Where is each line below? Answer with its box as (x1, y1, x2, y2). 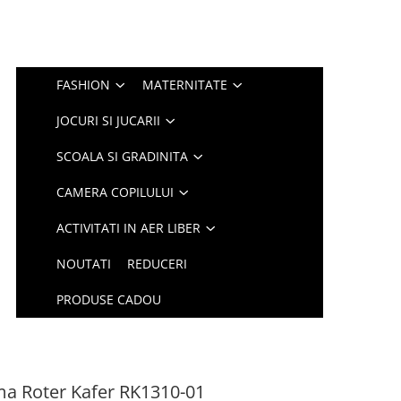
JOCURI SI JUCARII (56, 112, 161, 129)
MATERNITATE (142, 76, 228, 93)
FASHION (56, 76, 111, 93)
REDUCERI (127, 255, 188, 272)
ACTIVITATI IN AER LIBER (56, 219, 201, 236)
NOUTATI (56, 255, 112, 272)
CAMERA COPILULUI (56, 183, 175, 200)
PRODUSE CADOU (56, 291, 162, 308)
